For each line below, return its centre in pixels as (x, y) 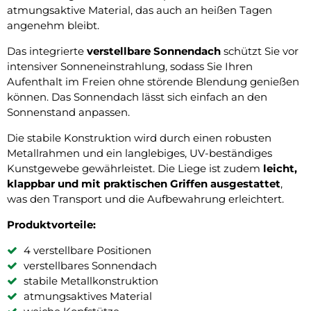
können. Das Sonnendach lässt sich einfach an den (137, 96)
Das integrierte (47, 51)
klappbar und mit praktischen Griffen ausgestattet (144, 183)
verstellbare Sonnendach (154, 51)
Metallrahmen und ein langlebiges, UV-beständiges (140, 153)
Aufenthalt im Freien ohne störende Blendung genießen (153, 81)
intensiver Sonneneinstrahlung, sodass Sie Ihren (130, 66)
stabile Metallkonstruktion (91, 280)
